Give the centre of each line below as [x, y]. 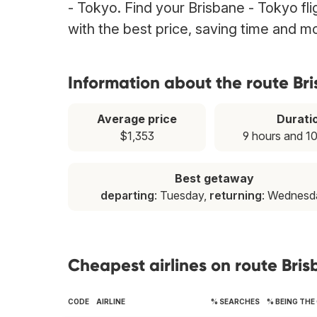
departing [128, 196]
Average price [137, 119]
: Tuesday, [182, 196]
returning [236, 196]
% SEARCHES [235, 302]
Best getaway [215, 179]
